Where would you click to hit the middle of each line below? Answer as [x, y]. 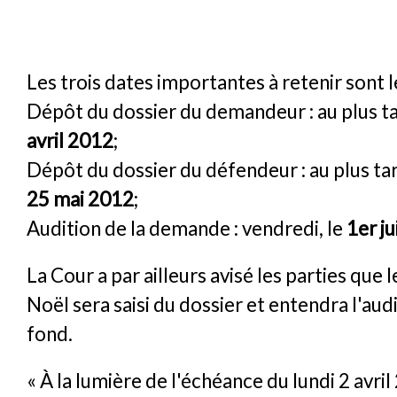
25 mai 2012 [80, 198]
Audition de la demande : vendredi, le [187, 228]
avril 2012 [70, 140]
